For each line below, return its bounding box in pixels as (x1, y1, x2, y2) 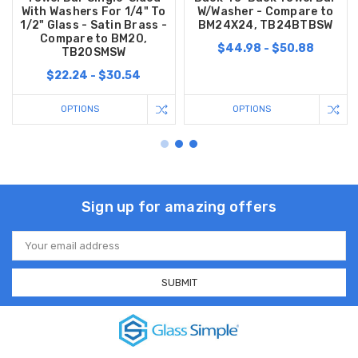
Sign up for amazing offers (81, 197, 277, 216)
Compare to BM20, (40, 31, 148, 46)
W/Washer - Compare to (197, 4, 334, 18)
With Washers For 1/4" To (21, 4, 166, 18)
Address (12, 244, 54, 257)
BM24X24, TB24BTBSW (197, 18, 333, 32)
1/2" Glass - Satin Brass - (20, 18, 167, 32)
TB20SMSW (61, 45, 126, 59)
